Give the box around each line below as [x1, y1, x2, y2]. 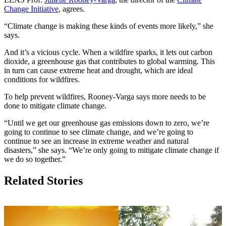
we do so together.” [4, 155, 66, 164]
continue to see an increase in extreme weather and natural [4, 137, 189, 146]
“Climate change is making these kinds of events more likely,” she [4, 22, 213, 31]
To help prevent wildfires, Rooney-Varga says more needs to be [4, 92, 206, 101]
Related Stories [4, 174, 83, 187]
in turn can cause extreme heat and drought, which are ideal [4, 66, 193, 75]
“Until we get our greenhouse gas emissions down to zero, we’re [4, 119, 209, 128]
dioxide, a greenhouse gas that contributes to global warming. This [4, 57, 215, 66]
